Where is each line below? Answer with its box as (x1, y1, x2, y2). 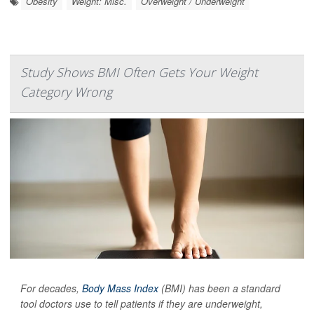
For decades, (20, 280, 82, 295)
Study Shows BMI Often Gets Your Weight (20, 63, 258, 81)
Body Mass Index (82, 280, 158, 295)
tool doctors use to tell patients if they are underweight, (20, 296, 263, 310)
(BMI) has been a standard (158, 280, 280, 295)
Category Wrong (20, 83, 112, 100)
